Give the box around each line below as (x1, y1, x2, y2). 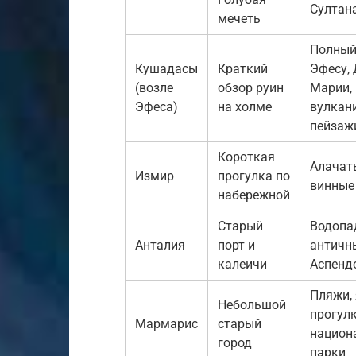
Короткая (218, 149, 275, 164)
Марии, (310, 79, 352, 95)
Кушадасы (135, 60, 198, 76)
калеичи (218, 256, 267, 272)
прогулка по (218, 168, 290, 184)
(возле (135, 79, 173, 95)
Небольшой (218, 296, 286, 312)
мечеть (218, 10, 261, 26)
